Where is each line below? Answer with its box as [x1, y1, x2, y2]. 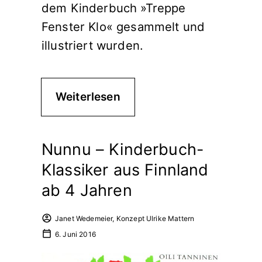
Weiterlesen [56, 89, 120, 104]
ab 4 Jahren [42, 180, 132, 200]
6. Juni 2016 [55, 229, 96, 239]
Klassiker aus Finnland [42, 160, 209, 180]
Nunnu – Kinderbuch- [42, 139, 204, 159]
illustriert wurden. [42, 37, 144, 53]
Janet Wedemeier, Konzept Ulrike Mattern [55, 213, 195, 223]
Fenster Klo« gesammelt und [42, 19, 205, 34]
